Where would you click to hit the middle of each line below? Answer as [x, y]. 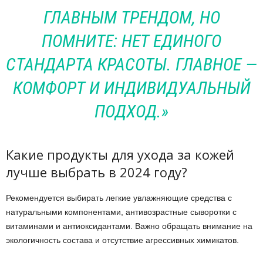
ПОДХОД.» [131, 111]
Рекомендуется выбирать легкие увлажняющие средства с [119, 198]
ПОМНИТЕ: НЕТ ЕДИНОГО [131, 41]
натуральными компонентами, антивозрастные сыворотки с [121, 212]
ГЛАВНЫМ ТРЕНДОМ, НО [131, 17]
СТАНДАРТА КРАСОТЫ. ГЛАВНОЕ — [131, 64]
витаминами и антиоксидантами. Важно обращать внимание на [129, 226]
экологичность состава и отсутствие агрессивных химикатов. [122, 240]
